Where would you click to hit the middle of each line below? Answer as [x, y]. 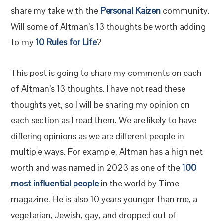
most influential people [55, 183]
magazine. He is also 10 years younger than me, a [104, 199]
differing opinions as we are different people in [98, 136]
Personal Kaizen [131, 11]
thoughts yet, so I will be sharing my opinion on [101, 104]
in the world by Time [139, 183]
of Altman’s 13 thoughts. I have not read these [98, 89]
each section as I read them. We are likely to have [104, 120]
